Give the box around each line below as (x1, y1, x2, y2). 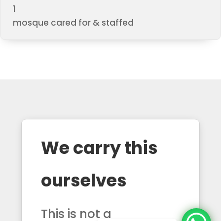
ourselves (40, 168, 127, 192)
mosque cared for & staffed (13, 16, 134, 29)
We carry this (40, 135, 158, 160)
